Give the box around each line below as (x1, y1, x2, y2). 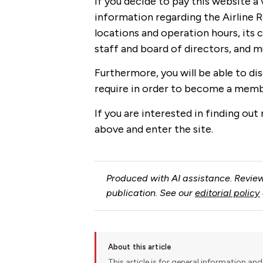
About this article (107, 242, 172, 251)
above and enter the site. (94, 122, 213, 136)
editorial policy (194, 187, 260, 199)
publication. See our (106, 187, 195, 199)
